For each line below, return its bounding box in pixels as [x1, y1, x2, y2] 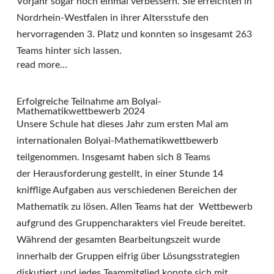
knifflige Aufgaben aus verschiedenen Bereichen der [17, 185, 237, 196]
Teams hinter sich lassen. [17, 46, 122, 56]
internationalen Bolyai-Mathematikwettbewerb [17, 136, 218, 146]
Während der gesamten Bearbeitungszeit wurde [17, 235, 220, 245]
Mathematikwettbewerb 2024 [17, 106, 145, 117]
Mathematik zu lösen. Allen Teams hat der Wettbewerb [17, 202, 253, 212]
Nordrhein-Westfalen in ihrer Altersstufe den [17, 13, 209, 23]
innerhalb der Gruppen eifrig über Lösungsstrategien [17, 251, 240, 262]
